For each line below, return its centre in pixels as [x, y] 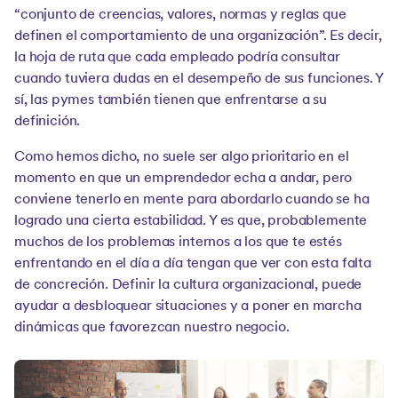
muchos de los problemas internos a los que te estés [178, 243]
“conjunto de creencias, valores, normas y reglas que [180, 15]
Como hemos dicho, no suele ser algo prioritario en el [182, 157]
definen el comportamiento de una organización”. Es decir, [198, 36]
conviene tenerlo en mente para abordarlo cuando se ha [192, 200]
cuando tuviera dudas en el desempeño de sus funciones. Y [199, 79]
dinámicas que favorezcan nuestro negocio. [152, 328]
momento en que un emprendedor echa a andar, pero [183, 179]
